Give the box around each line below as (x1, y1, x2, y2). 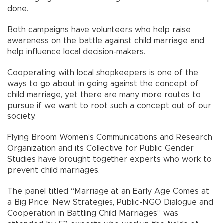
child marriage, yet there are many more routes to (7, 91, 201, 99)
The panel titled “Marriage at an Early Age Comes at (7, 187, 209, 196)
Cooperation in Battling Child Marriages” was (7, 209, 178, 218)
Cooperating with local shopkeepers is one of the (7, 69, 198, 77)
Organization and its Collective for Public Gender (7, 144, 194, 153)
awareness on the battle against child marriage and (7, 37, 204, 45)
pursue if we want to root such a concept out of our (7, 102, 211, 110)
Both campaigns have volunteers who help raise (7, 26, 191, 34)
